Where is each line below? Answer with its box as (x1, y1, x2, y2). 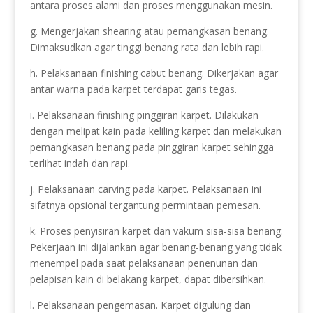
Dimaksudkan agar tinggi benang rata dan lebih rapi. (29, 41, 264, 54)
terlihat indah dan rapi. (29, 156, 130, 170)
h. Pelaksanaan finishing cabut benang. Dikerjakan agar (29, 66, 278, 80)
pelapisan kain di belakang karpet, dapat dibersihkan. (29, 272, 266, 286)
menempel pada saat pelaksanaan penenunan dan (29, 256, 258, 270)
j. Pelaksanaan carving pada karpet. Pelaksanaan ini (29, 182, 261, 196)
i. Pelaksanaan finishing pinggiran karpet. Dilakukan (29, 108, 259, 122)
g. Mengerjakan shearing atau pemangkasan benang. (29, 24, 269, 38)
